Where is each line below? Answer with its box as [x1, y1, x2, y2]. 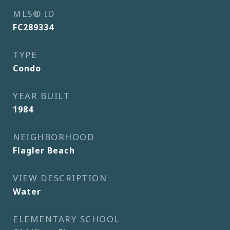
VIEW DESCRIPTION [13, 172, 107, 184]
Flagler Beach [13, 145, 75, 156]
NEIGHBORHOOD [13, 131, 94, 143]
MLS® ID [13, 8, 55, 20]
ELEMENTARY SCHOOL [13, 213, 120, 225]
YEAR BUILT [13, 90, 70, 102]
